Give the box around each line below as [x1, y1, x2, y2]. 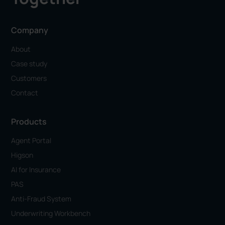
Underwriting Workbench [11, 208, 91, 218]
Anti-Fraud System [11, 194, 72, 204]
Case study [11, 59, 48, 69]
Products [11, 116, 47, 128]
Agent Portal [11, 136, 52, 146]
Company [11, 25, 49, 36]
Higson [11, 150, 34, 160]
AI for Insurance [11, 165, 61, 175]
